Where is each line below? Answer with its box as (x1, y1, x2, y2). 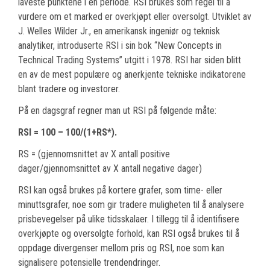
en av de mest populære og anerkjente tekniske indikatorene (18, 69, 246, 81)
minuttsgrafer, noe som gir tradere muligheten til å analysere (18, 199, 244, 211)
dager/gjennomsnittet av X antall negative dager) (18, 163, 202, 175)
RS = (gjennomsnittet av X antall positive (18, 148, 170, 160)
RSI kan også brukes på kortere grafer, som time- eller (18, 184, 222, 196)
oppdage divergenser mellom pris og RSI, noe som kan (18, 242, 224, 254)
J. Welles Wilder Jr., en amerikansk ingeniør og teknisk (18, 25, 220, 37)
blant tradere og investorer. (18, 83, 120, 95)
